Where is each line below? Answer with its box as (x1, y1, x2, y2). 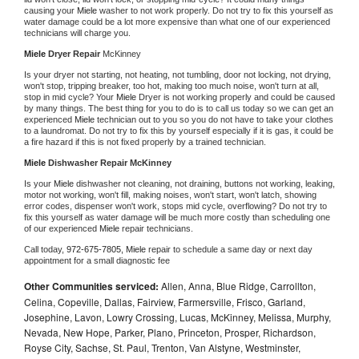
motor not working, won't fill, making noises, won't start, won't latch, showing (24, 189, 317, 200)
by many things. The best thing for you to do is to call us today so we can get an (24, 103, 333, 113)
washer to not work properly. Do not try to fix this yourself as (99, 5, 333, 15)
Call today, (24, 244, 67, 254)
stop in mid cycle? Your (24, 91, 116, 102)
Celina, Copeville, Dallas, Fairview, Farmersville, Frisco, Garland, (24, 294, 305, 309)
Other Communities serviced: (24, 278, 159, 293)
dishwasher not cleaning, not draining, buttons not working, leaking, (76, 178, 335, 188)
